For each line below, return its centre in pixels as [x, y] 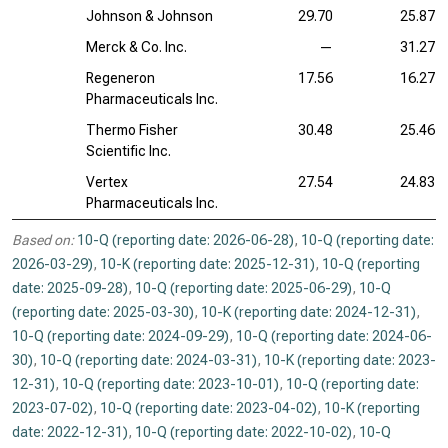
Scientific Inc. [128, 151]
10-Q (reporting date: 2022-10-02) [243, 432]
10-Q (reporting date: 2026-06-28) [185, 240]
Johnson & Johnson [149, 16]
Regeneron [120, 78]
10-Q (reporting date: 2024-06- [334, 336]
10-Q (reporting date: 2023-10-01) [170, 384]
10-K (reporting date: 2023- [350, 360]
